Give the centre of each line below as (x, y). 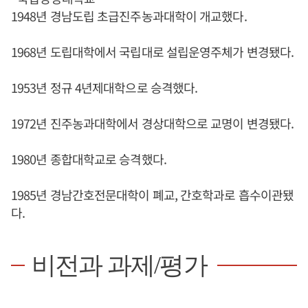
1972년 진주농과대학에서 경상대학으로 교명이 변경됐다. (153, 123)
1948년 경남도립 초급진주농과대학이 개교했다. (129, 16)
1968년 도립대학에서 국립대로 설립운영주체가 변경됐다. (153, 52)
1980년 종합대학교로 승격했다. (89, 159)
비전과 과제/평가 (119, 265)
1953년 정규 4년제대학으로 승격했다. (104, 87)
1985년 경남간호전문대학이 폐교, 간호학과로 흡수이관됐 (153, 195)
